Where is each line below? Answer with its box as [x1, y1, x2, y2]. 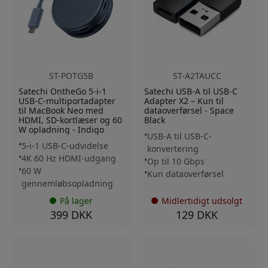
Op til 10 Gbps [147, 155, 205, 167]
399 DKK [50, 207, 92, 222]
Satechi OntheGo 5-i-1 [19, 85, 106, 97]
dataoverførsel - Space [144, 104, 234, 116]
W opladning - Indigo [19, 123, 104, 135]
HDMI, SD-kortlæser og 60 [19, 114, 122, 126]
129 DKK [176, 207, 218, 222]
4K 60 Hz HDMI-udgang [22, 152, 116, 164]
